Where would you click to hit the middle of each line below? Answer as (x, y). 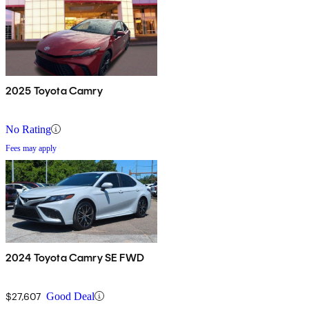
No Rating (28, 129)
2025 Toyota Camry (54, 90)
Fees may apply (31, 148)
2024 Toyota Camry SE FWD (75, 257)
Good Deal (70, 296)
